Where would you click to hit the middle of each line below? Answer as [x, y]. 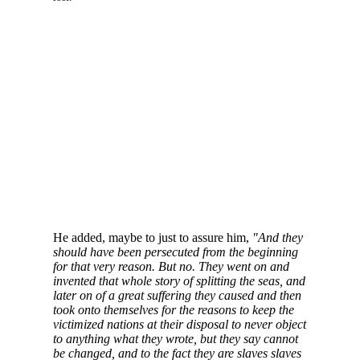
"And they [277, 238]
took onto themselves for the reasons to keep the [173, 310]
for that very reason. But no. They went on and [171, 267]
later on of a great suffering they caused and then [177, 296]
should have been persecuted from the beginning [175, 252]
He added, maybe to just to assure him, [152, 238]
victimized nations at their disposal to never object [179, 325]
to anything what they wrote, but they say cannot [175, 339]
